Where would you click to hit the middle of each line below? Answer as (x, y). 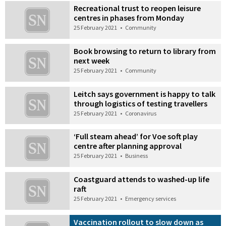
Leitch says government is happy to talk (145, 94)
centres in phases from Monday (129, 17)
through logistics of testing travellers (141, 103)
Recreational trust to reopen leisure (137, 8)
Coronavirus (141, 113)
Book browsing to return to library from (145, 51)
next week (92, 60)
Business (137, 156)
